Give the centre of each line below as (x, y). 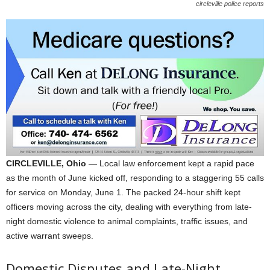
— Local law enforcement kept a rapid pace (170, 164)
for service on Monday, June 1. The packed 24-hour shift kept (123, 193)
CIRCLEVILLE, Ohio (46, 164)
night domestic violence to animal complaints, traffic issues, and (127, 221)
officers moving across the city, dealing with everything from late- (129, 207)
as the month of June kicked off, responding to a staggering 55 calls (135, 178)
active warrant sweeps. (50, 236)
